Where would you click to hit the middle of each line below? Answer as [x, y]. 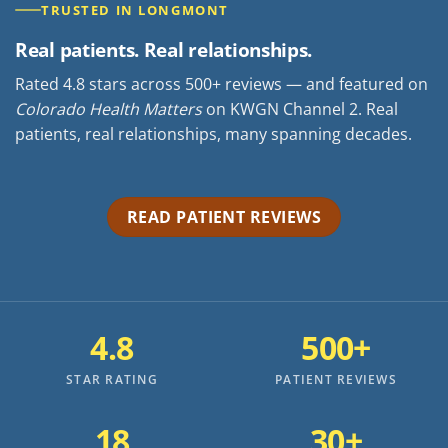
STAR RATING [112, 380]
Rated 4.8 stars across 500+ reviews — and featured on [221, 83]
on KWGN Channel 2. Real [300, 108]
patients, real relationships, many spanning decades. [213, 133]
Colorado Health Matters [108, 108]
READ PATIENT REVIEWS [224, 217]
